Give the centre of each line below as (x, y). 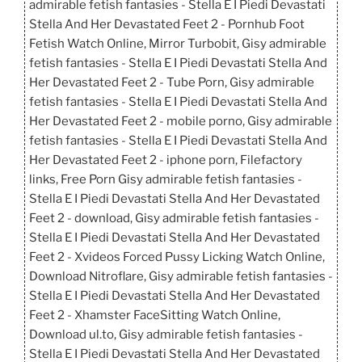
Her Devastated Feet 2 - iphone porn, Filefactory (166, 160)
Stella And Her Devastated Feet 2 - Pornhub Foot (167, 24)
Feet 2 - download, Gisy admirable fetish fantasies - (174, 218)
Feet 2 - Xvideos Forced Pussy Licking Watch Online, (177, 257)
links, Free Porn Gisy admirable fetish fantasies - (166, 179)
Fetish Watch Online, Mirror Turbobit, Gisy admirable (178, 43)
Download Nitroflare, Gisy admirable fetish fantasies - (181, 276)
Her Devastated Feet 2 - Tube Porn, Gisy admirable (172, 82)
